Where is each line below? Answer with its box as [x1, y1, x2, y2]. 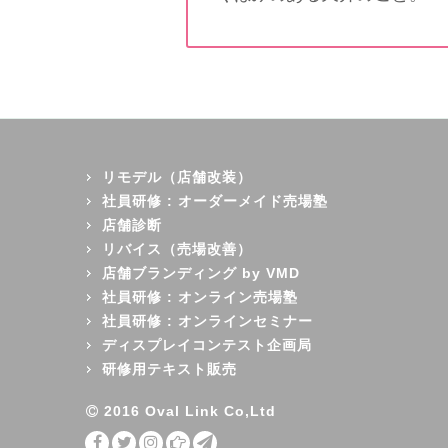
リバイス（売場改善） [101, 240, 252, 257]
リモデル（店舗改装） [101, 168, 252, 185]
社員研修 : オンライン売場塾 [101, 288, 298, 305]
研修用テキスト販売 [101, 360, 237, 377]
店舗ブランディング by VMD [101, 264, 300, 281]
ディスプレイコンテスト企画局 [101, 336, 312, 353]
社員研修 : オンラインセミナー [101, 312, 313, 329]
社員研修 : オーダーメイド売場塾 [101, 192, 328, 209]
